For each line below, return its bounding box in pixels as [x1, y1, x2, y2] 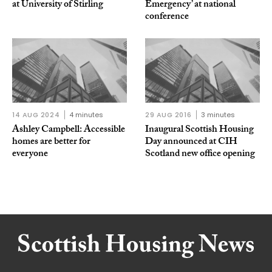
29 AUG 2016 [145, 110, 192, 120]
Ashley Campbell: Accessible [12, 122, 125, 139]
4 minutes [69, 110, 104, 120]
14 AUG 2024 [12, 110, 60, 120]
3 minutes [201, 110, 236, 120]
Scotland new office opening [145, 146, 255, 163]
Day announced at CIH [145, 134, 237, 151]
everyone [12, 146, 48, 163]
